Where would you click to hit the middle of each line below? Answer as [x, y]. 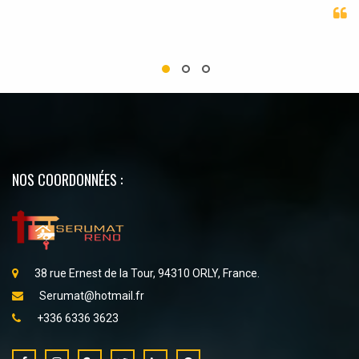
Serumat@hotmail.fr [92, 296]
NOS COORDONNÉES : [67, 180]
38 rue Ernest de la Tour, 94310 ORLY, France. [147, 274]
